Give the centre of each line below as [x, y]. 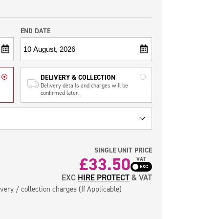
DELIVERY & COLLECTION [78, 77]
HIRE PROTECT [104, 178]
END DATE [35, 31]
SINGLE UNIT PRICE [123, 150]
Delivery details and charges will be [84, 85]
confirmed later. [60, 92]
